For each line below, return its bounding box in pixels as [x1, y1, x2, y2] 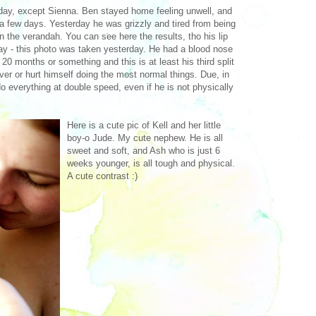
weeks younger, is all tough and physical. [67, 158, 235, 169]
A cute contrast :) [67, 171, 138, 181]
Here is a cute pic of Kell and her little [67, 120, 221, 130]
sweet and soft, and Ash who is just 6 [67, 145, 220, 156]
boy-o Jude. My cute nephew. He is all [67, 133, 223, 143]
